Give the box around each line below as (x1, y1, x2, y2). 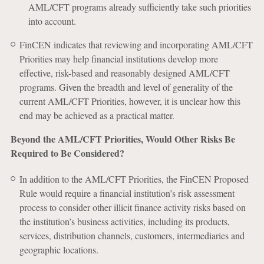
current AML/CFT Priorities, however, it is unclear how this (19, 95, 240, 107)
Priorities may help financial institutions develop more (19, 52, 218, 65)
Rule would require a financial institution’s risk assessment (19, 187, 235, 199)
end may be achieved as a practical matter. (19, 109, 174, 121)
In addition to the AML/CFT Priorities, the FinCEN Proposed (19, 173, 249, 185)
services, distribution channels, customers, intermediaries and (19, 229, 245, 242)
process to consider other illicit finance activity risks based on (19, 201, 246, 213)
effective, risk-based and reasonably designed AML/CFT (19, 67, 230, 79)
